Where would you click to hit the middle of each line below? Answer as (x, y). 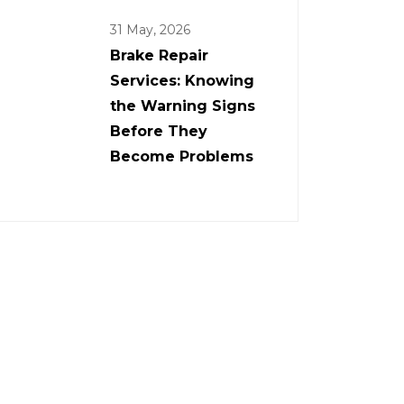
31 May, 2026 (150, 29)
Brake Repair (159, 55)
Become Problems (182, 156)
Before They (159, 131)
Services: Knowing (182, 80)
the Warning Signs (183, 106)
